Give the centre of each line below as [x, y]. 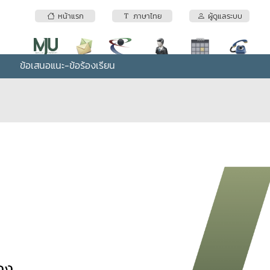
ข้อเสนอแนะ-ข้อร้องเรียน [67, 65]
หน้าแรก [69, 16]
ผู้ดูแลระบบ [223, 16]
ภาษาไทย [146, 16]
